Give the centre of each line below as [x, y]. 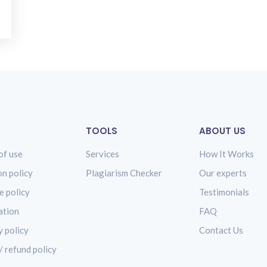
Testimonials [224, 192]
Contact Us [221, 230]
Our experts [223, 173]
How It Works [226, 154]
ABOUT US [222, 131]
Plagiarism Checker [124, 173]
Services [103, 154]
